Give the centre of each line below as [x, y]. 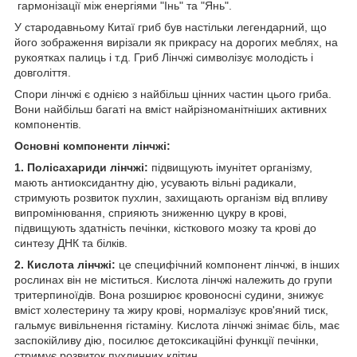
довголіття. [43, 72]
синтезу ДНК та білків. [71, 243]
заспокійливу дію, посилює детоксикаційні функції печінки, [167, 340]
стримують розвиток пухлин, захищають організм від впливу [171, 197]
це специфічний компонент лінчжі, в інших [228, 264]
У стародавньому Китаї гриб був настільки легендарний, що [171, 27]
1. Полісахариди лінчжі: [81, 167]
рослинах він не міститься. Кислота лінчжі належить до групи [173, 279]
